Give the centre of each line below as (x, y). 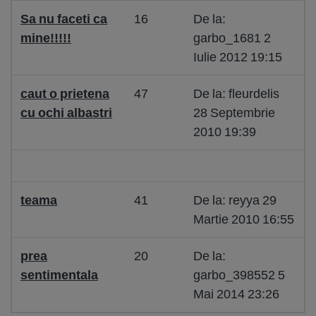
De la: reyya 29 (235, 200)
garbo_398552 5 (239, 275)
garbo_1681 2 (232, 38)
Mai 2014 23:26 (236, 294)
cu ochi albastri (66, 113)
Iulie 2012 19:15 (238, 57)
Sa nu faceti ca (64, 19)
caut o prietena (65, 93)
